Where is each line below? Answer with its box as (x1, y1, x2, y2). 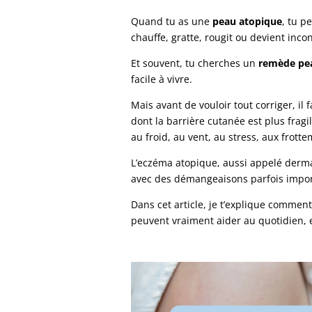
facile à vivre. (131, 72, 193, 86)
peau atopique (212, 14, 283, 28)
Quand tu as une (131, 14, 213, 28)
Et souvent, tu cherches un (131, 56, 259, 70)
